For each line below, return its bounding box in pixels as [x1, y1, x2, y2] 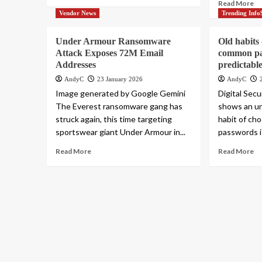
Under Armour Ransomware [55, 36, 171, 47]
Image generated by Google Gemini [55, 88, 185, 99]
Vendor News [58, 9, 96, 17]
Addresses [55, 60, 96, 70]
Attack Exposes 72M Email [55, 48, 163, 58]
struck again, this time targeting [55, 114, 172, 125]
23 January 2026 [96, 75, 143, 83]
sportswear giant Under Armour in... [55, 127, 185, 137]
